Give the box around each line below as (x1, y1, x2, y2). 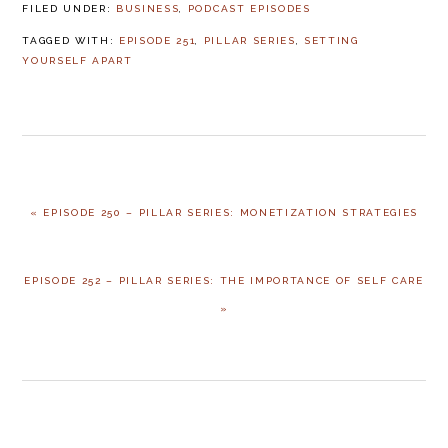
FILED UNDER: (22, 2, 117, 14)
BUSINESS (116, 2, 180, 14)
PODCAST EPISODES (187, 2, 311, 14)
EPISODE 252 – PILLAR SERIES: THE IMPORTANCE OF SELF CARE (24, 274, 424, 286)
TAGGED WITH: (22, 34, 120, 46)
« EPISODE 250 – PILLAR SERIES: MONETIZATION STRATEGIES (29, 206, 419, 218)
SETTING (303, 34, 359, 46)
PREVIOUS (28, 196, 92, 208)
